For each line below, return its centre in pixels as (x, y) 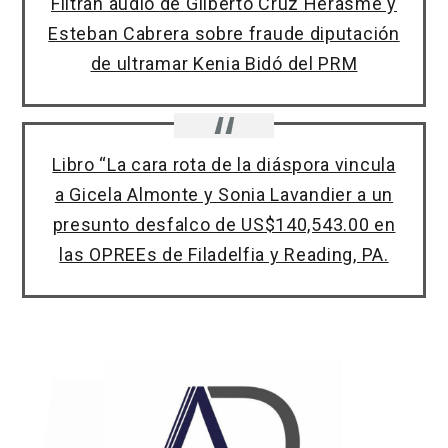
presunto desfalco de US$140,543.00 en (224, 225)
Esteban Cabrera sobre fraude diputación (224, 34)
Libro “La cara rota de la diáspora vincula (224, 165)
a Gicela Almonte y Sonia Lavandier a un (224, 195)
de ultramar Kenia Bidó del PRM (224, 64)
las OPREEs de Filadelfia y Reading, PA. (224, 255)
